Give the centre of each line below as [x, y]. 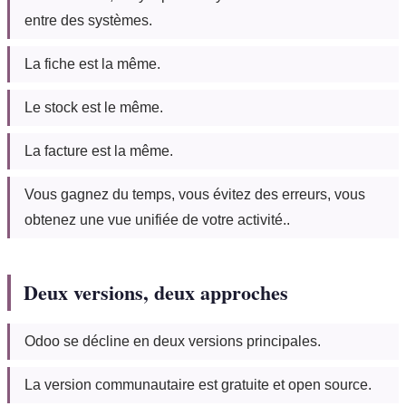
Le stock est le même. [94, 108]
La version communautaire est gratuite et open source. [198, 385]
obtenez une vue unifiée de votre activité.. [157, 220]
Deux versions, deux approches [156, 293]
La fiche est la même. [92, 64]
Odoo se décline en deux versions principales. [173, 342]
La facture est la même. [99, 151]
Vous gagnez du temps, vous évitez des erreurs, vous [195, 195]
